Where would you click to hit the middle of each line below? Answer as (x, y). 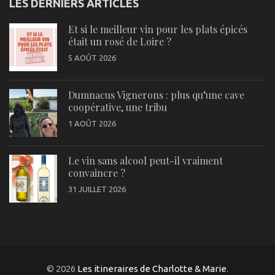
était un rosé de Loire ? (120, 42)
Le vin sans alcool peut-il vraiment (145, 161)
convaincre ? (97, 173)
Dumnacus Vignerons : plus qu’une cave (156, 95)
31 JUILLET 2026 (97, 189)
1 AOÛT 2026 (92, 124)
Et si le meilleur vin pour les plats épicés (158, 29)
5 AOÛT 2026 (92, 58)
